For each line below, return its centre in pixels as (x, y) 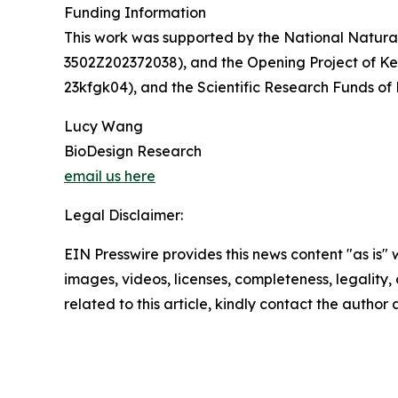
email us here (110, 176)
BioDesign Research (133, 151)
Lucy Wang (103, 127)
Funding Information (135, 13)
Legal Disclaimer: (123, 215)
